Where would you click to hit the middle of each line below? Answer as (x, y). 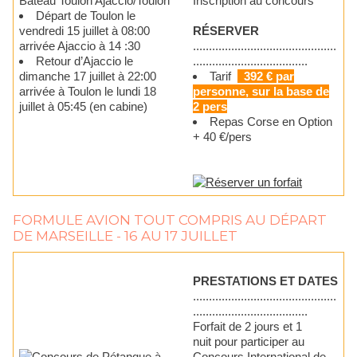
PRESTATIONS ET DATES (265, 281)
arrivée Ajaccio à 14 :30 (80, 46)
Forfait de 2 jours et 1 (247, 327)
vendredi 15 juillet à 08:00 (84, 31)
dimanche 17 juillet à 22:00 (88, 76)
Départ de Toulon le (86, 16)
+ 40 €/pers (222, 137)
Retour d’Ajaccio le (84, 61)
